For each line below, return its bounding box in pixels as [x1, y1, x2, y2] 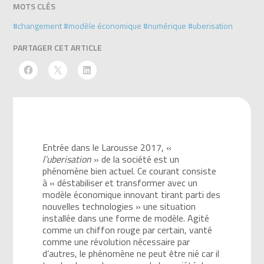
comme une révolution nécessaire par [42, 234, 190, 249]
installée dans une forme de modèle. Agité [42, 210, 210, 225]
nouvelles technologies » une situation [42, 199, 196, 213]
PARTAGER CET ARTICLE [13, 41, 103, 54]
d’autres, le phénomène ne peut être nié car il [42, 246, 220, 260]
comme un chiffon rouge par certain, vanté [42, 222, 213, 237]
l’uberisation [42, 151, 92, 166]
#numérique [143, 19, 187, 32]
